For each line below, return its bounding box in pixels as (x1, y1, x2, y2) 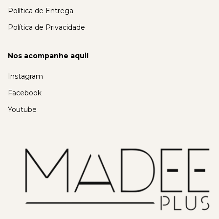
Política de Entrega (8, 6, 73, 16)
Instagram (8, 72, 43, 81)
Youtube (8, 105, 37, 114)
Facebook (8, 88, 42, 98)
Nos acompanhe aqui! (8, 51, 88, 61)
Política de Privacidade (8, 23, 85, 32)
